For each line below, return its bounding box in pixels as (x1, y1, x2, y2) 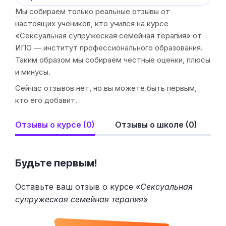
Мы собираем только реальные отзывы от (15, 6, 170, 16)
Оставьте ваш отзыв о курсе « (15, 182, 140, 192)
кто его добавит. (15, 95, 77, 105)
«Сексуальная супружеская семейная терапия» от (15, 30, 202, 40)
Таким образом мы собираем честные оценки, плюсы (15, 54, 210, 65)
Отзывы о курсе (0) (15, 119, 95, 130)
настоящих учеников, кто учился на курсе (15, 18, 168, 28)
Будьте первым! (15, 156, 97, 169)
